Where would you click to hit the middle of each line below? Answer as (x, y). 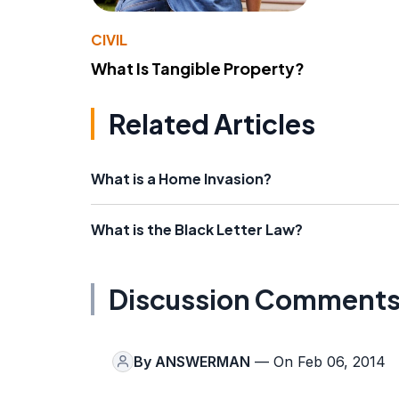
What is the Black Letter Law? (197, 229)
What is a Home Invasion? (181, 178)
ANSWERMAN (203, 361)
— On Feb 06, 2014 (318, 361)
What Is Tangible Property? (198, 68)
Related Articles (212, 123)
